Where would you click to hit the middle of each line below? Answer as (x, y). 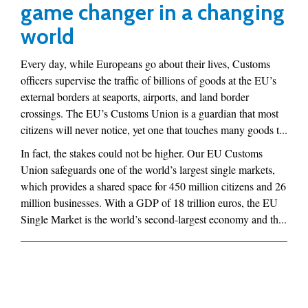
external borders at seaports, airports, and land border (135, 97)
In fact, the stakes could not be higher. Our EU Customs (142, 153)
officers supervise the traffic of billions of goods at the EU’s (148, 80)
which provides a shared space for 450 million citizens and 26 (153, 186)
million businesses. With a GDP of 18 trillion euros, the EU (149, 202)
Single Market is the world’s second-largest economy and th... (154, 219)
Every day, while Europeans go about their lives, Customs (145, 64)
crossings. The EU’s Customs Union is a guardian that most (150, 113)
